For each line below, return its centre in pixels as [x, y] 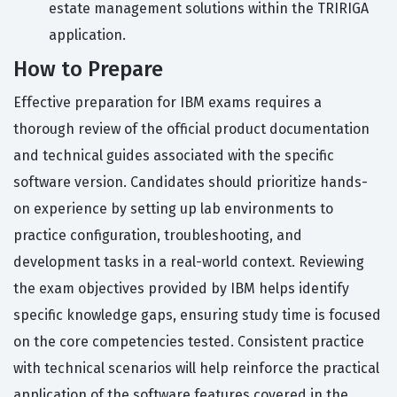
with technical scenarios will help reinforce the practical [196, 369]
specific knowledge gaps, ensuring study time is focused [197, 315]
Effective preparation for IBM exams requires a [167, 103]
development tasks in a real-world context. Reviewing [189, 262]
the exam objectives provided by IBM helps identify [181, 289]
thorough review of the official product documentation [191, 129]
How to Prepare [88, 70]
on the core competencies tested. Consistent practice [189, 342]
